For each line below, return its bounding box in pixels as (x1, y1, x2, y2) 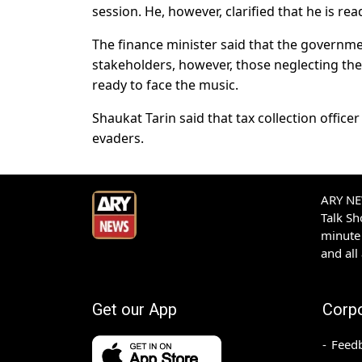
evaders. (92, 129, 144, 148)
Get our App (92, 300, 177, 320)
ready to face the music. (92, 76, 238, 95)
